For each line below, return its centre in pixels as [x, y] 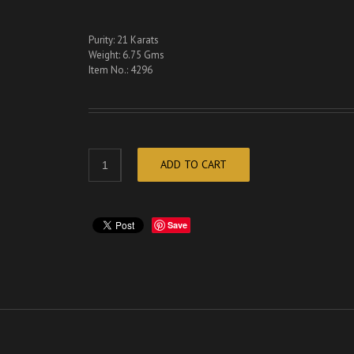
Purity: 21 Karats [124, 40]
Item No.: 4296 [121, 70]
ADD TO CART [194, 164]
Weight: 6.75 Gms [126, 55]
